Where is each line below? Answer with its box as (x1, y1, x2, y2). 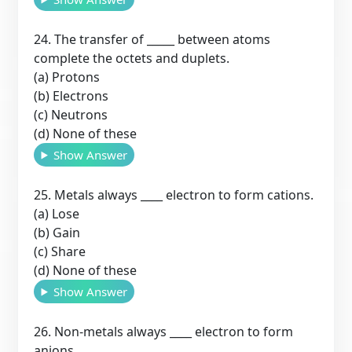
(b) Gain (34, 223, 81, 241)
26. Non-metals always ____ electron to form (34, 322, 294, 340)
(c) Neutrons (34, 105, 108, 123)
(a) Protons (34, 68, 101, 86)
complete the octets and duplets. (34, 49, 230, 67)
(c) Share (34, 242, 86, 260)
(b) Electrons (34, 86, 109, 104)
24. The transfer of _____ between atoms (34, 30, 271, 48)
